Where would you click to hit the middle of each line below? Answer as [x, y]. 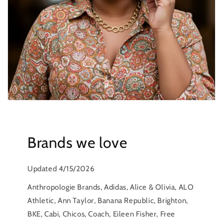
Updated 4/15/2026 [61, 168]
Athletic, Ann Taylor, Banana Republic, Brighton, [108, 200]
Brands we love [77, 142]
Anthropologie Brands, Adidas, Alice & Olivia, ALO [111, 187]
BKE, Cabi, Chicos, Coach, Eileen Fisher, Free [102, 214]
